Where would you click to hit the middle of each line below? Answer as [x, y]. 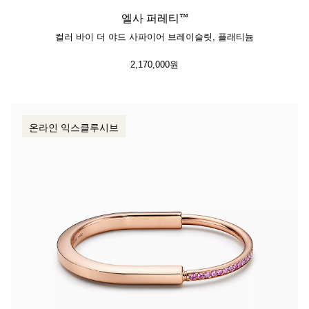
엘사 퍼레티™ [154, 19]
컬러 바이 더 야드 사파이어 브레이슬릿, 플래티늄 [154, 36]
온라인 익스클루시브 [74, 127]
